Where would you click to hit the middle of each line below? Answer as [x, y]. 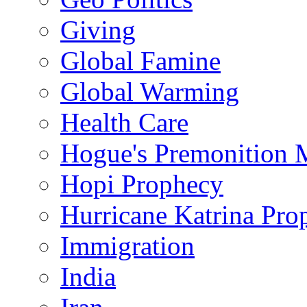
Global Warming [150, 92]
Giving [98, 30]
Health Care [124, 123]
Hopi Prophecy [142, 184]
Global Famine [140, 61]
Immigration [127, 246]
